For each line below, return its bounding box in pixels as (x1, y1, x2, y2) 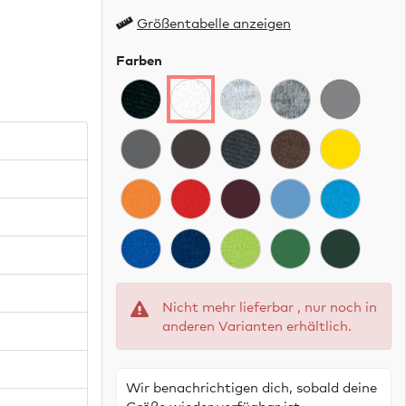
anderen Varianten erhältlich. (162, 316, 352, 333)
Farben (116, 51, 162, 68)
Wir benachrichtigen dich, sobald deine (126, 378, 377, 395)
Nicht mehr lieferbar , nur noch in (162, 297, 377, 314)
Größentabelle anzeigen (137, 14, 291, 31)
